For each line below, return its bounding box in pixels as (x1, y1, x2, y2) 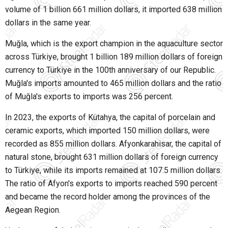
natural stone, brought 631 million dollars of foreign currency (5, 152, 218, 162)
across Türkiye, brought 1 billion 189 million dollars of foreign (5, 52, 222, 62)
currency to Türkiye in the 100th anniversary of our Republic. (5, 65, 216, 75)
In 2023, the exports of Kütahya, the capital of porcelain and (5, 112, 215, 123)
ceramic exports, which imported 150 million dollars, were (5, 126, 210, 136)
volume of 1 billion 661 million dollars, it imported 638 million (5, 5, 222, 15)
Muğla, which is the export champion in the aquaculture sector (5, 39, 223, 49)
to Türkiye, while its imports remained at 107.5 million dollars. (5, 165, 222, 176)
